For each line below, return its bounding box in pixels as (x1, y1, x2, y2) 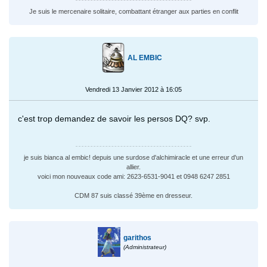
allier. (126, 163, 141, 170)
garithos (123, 233, 152, 242)
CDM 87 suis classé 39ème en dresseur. (74, 191, 193, 199)
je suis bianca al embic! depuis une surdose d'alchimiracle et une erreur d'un (24, 153, 243, 161)
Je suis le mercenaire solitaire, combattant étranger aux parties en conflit (29, 7, 238, 15)
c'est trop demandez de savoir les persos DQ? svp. (18, 113, 210, 123)
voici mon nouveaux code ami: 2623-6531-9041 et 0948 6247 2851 (37, 172, 230, 180)
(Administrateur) (123, 243, 167, 250)
